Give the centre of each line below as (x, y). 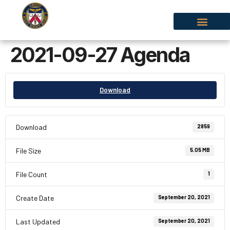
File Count (32, 174)
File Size (28, 151)
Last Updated (38, 222)
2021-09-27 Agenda (100, 55)
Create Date (35, 198)
